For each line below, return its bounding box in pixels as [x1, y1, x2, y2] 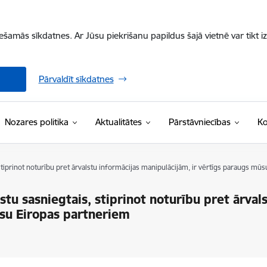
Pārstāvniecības [168, 116, 231, 128]
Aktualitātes [95, 116, 142, 128]
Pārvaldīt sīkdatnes [38, 73, 114, 85]
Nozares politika [4, 116, 69, 128]
